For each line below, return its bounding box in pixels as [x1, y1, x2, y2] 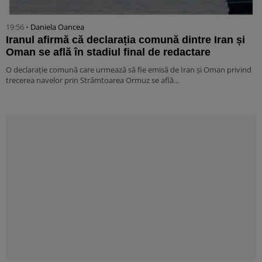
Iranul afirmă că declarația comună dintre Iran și [6, 33, 245, 46]
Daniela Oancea [30, 21, 84, 32]
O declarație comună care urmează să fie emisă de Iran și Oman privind [6, 64, 251, 75]
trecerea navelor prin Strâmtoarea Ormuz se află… [6, 74, 180, 85]
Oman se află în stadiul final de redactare [6, 46, 211, 58]
